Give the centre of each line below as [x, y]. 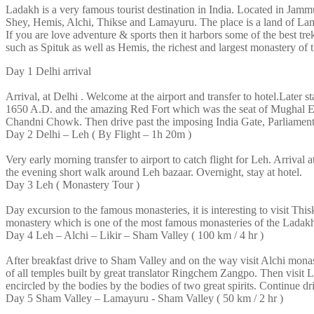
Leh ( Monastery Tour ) [88, 184]
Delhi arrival [63, 71]
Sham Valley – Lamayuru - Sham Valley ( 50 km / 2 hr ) [159, 298]
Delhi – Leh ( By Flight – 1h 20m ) [114, 134]
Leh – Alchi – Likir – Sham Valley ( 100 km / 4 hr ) [150, 235]
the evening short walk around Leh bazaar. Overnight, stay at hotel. [154, 172]
